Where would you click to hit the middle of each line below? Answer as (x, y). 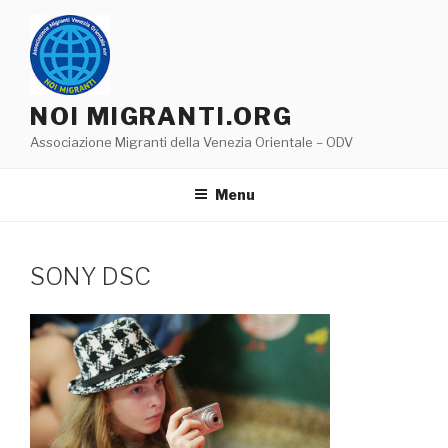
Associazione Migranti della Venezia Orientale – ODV (191, 142)
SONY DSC (90, 276)
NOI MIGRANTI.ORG (161, 116)
